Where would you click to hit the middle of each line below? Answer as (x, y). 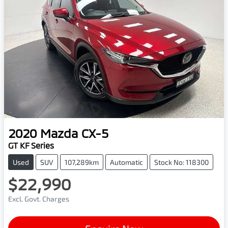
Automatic (126, 162)
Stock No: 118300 (181, 162)
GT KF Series (31, 145)
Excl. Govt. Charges (39, 198)
